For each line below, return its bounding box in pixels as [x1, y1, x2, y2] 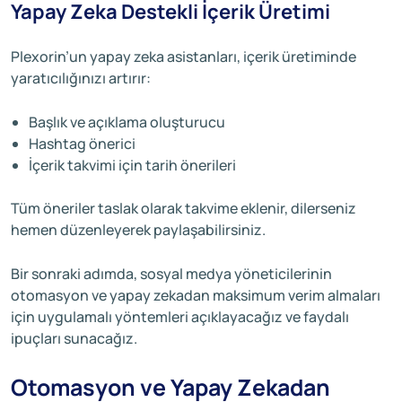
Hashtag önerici [29, 133, 135, 153]
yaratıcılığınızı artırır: [11, 67, 151, 88]
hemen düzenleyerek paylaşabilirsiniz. [11, 219, 266, 240]
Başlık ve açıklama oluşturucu [29, 111, 225, 132]
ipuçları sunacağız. [11, 328, 137, 348]
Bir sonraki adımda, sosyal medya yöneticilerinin [11, 263, 332, 284]
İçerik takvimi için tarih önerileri [29, 154, 236, 175]
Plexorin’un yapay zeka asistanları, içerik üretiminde [11, 46, 356, 66]
